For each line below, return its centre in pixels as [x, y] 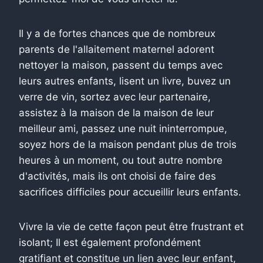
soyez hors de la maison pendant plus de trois [128, 144]
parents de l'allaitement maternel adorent [117, 49]
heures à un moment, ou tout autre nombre [121, 160]
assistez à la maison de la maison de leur [116, 112]
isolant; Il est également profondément [110, 242]
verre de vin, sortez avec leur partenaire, [115, 97]
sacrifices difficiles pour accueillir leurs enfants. [130, 192]
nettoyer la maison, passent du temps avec [121, 65]
